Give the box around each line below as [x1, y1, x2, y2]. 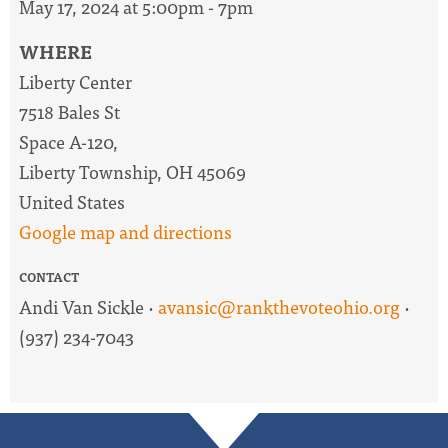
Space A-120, [19, 127, 118, 157]
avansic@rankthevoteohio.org [158, 292, 400, 322]
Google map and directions [19, 217, 232, 247]
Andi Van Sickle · [19, 292, 158, 322]
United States [19, 187, 125, 217]
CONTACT [19, 267, 79, 288]
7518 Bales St [19, 97, 120, 127]
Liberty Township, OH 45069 [19, 157, 246, 187]
